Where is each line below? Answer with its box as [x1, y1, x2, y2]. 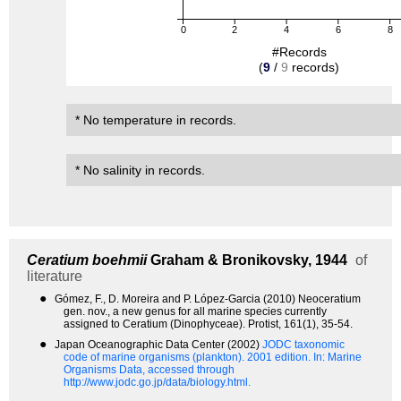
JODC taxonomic [262, 338, 345, 352]
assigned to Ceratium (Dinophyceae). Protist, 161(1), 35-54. [64, 318, 353, 331]
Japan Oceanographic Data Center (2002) [55, 338, 262, 352]
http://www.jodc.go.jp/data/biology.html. [64, 376, 251, 389]
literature [27, 269, 82, 285]
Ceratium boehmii [27, 252, 147, 269]
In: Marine [313, 351, 362, 364]
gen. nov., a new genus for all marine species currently [64, 305, 327, 319]
